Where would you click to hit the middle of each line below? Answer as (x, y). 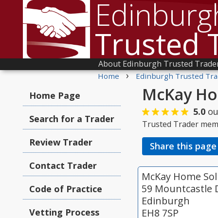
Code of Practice (66, 189)
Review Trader (61, 142)
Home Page (55, 95)
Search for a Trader (72, 119)
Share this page (183, 146)
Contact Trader (63, 165)
